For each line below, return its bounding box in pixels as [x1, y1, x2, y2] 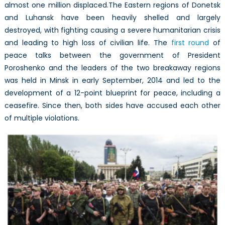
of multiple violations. [4, 113, 79, 123]
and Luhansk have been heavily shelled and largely [4, 12, 221, 23]
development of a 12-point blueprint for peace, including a [4, 87, 221, 98]
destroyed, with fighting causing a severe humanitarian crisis [4, 25, 221, 35]
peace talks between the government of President [4, 50, 221, 60]
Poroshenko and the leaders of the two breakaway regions [4, 62, 221, 73]
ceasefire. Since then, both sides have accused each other [4, 100, 221, 110]
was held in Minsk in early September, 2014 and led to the [4, 75, 221, 85]
